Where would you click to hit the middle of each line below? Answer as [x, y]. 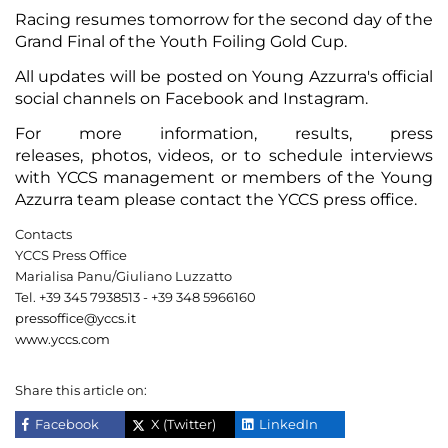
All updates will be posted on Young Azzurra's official [224, 76]
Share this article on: [81, 389]
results [322, 133]
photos [119, 155]
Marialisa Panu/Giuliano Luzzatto [123, 275]
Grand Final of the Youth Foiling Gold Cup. [181, 41]
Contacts [43, 233]
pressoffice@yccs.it [75, 317]
